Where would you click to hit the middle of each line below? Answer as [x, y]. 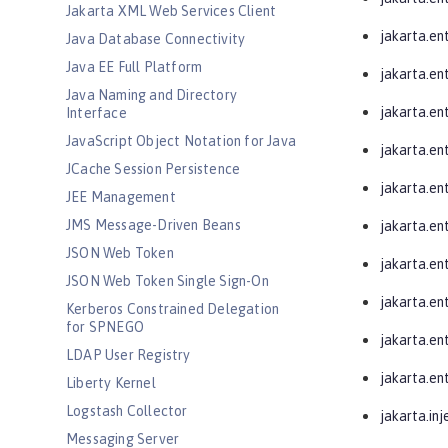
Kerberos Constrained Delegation [173, 309]
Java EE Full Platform [134, 67]
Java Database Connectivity [156, 39]
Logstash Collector [127, 411]
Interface [96, 113]
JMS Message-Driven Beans [153, 225]
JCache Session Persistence [153, 169]
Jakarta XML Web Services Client [171, 11]
